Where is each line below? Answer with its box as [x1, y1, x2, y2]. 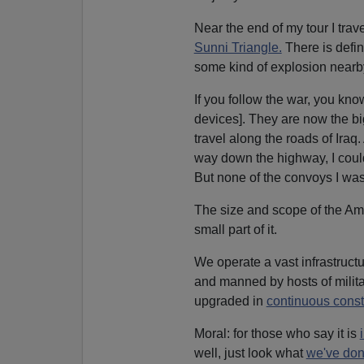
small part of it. [193, 222, 277, 236]
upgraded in [193, 293, 266, 308]
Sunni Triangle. [193, 40, 282, 54]
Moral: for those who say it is [193, 326, 360, 340]
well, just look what [193, 345, 306, 360]
